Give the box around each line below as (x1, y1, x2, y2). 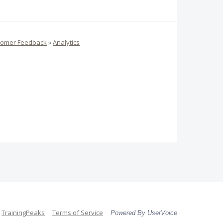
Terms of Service (52, 208, 103, 217)
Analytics (53, 38, 80, 47)
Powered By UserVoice (111, 209, 177, 217)
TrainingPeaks (1, 208, 45, 217)
